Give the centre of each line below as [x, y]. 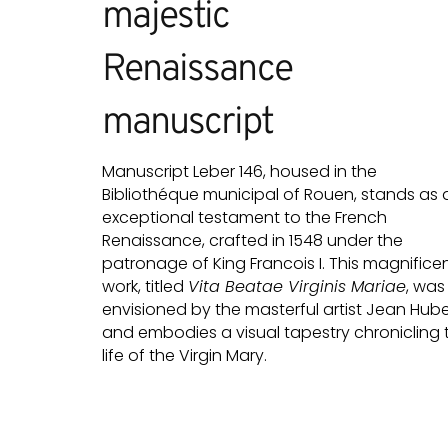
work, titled [145, 287]
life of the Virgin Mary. [186, 356]
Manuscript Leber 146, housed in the [239, 172]
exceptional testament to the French [244, 218]
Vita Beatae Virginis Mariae [297, 287]
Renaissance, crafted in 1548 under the [252, 241]
